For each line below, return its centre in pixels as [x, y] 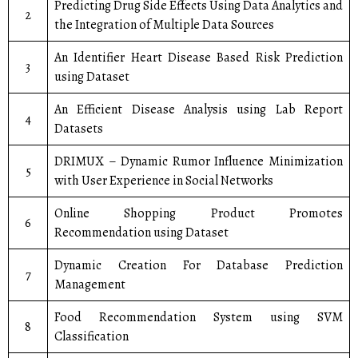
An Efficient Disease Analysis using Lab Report [199, 109]
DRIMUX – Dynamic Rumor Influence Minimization [199, 161]
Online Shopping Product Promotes [199, 213]
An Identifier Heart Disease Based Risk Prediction [199, 58]
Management [90, 284]
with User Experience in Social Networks [164, 181]
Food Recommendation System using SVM [199, 317]
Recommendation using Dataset [141, 233]
